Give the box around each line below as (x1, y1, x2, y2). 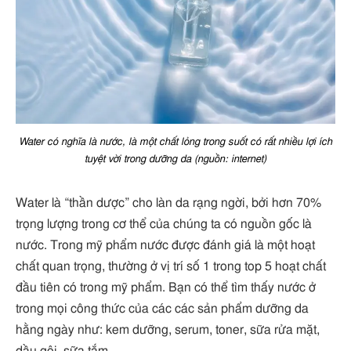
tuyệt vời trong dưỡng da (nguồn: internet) (85, 154, 266, 165)
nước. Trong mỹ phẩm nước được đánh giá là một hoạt (16, 238, 315, 251)
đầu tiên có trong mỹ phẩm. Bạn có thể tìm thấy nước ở (16, 280, 316, 294)
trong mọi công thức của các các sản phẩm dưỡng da (16, 302, 309, 315)
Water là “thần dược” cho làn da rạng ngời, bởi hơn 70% (16, 196, 321, 209)
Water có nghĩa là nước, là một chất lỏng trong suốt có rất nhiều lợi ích (19, 136, 332, 148)
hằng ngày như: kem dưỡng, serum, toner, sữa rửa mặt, (16, 323, 320, 336)
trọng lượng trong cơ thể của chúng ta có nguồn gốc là (16, 217, 312, 230)
